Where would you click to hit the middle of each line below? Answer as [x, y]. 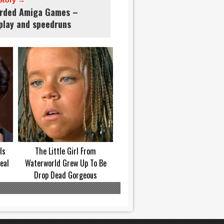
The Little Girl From [65, 151]
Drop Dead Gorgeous [65, 175]
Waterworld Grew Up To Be [65, 163]
